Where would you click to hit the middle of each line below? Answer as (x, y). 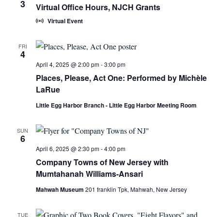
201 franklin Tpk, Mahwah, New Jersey (136, 189)
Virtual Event (65, 21)
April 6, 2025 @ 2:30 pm (67, 148)
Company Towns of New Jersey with (102, 162)
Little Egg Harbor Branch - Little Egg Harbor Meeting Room (116, 105)
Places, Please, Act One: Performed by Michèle (121, 78)
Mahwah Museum (60, 189)
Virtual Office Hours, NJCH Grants (98, 7)
